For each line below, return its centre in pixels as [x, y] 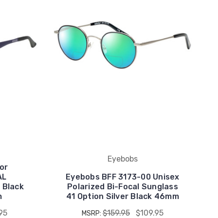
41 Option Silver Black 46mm [123, 196]
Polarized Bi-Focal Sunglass [123, 187]
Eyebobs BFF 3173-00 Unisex [123, 177]
